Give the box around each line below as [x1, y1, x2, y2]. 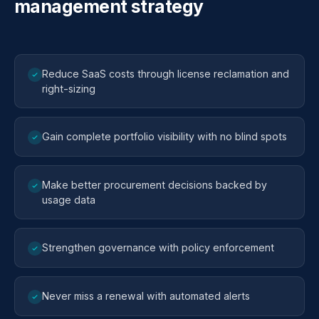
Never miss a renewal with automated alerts [42, 289, 250, 302]
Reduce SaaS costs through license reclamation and [42, 67, 289, 80]
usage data [42, 193, 95, 206]
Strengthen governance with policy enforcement [42, 241, 274, 253]
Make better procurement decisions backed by [42, 178, 267, 191]
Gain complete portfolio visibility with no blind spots [42, 130, 287, 142]
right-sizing [42, 82, 95, 95]
